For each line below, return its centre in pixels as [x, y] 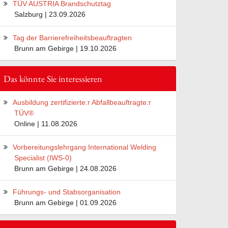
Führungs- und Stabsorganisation [67, 192]
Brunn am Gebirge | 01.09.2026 [65, 202]
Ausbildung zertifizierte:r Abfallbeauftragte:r [82, 102]
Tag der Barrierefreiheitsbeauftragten [73, 37]
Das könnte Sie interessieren [53, 78]
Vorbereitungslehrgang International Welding [85, 147]
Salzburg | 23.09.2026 [50, 14]
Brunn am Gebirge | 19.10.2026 [65, 48]
